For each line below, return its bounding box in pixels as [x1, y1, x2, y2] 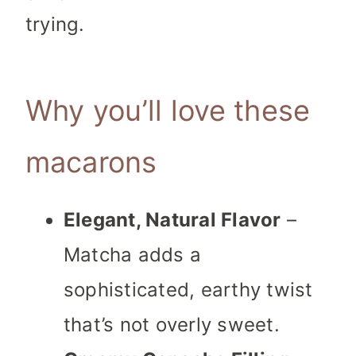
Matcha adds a [64, 243, 202, 267]
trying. [25, 13, 85, 37]
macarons [25, 145, 157, 180]
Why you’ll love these [25, 93, 311, 129]
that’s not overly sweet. [64, 313, 280, 337]
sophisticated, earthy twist [64, 278, 313, 302]
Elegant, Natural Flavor [64, 208, 281, 232]
